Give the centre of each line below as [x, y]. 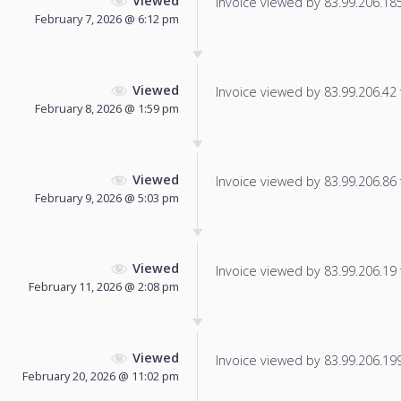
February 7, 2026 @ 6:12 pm [107, 19]
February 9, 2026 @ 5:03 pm [107, 197]
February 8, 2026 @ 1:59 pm [107, 108]
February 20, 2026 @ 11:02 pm [101, 376]
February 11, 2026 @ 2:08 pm [104, 287]
